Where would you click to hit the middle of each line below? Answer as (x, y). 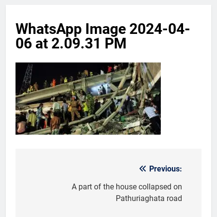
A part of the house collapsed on (127, 186)
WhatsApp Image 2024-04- (103, 29)
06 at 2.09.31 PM (71, 43)
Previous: (166, 169)
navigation (52, 189)
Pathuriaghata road (149, 198)
